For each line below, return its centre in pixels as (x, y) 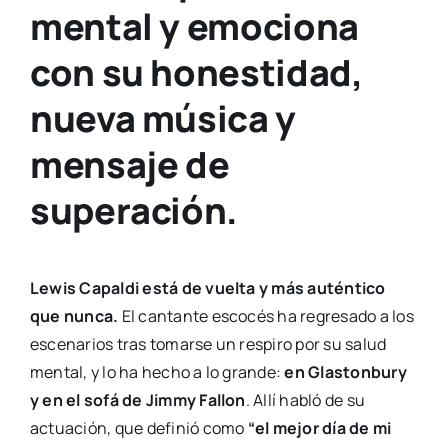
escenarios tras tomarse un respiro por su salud (208, 343)
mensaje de (129, 165)
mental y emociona (194, 27)
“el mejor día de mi (319, 427)
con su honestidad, (196, 73)
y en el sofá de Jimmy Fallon (137, 399)
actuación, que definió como (138, 427)
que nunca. (74, 315)
